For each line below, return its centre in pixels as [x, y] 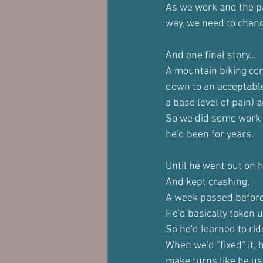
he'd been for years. [210, 135]
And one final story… [211, 55]
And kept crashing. [208, 182]
